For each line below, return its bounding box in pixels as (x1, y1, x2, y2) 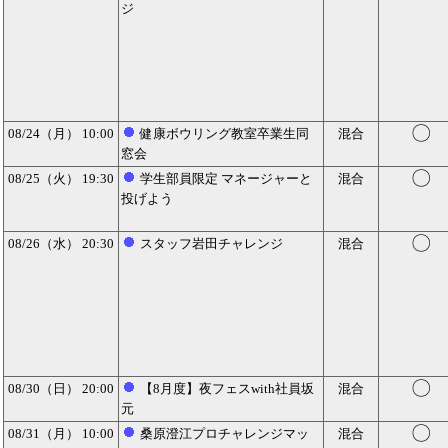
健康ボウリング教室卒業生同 (137, 126, 309, 141)
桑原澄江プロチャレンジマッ (137, 426, 309, 441)
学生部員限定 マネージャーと (137, 171, 312, 186)
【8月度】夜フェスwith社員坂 (137, 381, 314, 396)
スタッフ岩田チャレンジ (137, 236, 283, 251)
